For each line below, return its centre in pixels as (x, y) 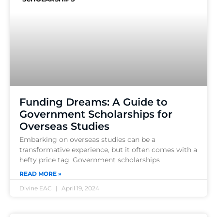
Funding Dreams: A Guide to (93, 102)
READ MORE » (40, 173)
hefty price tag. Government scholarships (90, 160)
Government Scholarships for (96, 114)
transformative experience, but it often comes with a (108, 149)
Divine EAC (36, 188)
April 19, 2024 (80, 188)
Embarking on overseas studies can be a (87, 139)
